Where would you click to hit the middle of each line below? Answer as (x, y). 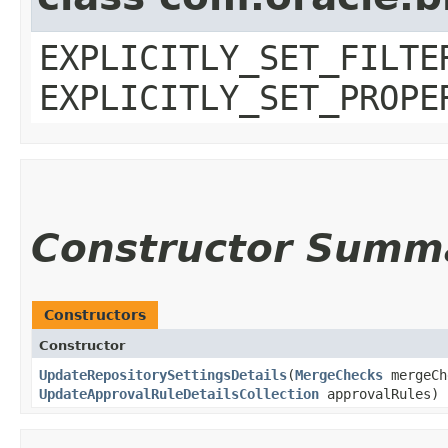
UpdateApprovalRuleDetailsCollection (179, 393)
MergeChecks (339, 374)
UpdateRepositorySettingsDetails (163, 374)
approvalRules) (379, 393)
